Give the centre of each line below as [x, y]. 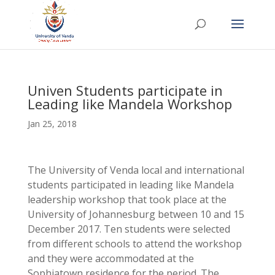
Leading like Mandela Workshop [130, 104]
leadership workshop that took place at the [127, 199]
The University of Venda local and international [136, 170]
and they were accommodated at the [110, 258]
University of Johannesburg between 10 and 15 [136, 214]
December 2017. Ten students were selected [129, 229]
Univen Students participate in [125, 90]
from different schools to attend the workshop [134, 244]
